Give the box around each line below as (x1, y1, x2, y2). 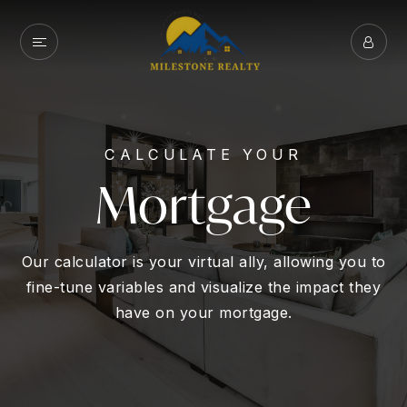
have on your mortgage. (114, 303, 293, 322)
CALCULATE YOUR (104, 145, 303, 164)
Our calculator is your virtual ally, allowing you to (21, 253, 386, 271)
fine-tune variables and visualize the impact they (25, 278, 382, 296)
